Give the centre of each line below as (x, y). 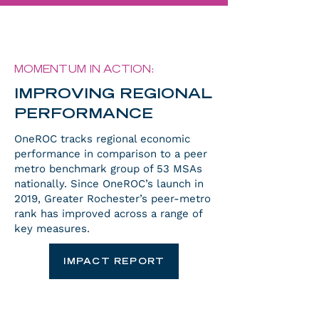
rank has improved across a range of (108, 214)
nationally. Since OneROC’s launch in (109, 184)
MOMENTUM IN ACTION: (84, 70)
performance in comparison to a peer (111, 154)
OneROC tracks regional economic (102, 139)
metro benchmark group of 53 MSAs (108, 169)
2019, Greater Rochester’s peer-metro (113, 199)
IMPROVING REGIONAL (113, 95)
